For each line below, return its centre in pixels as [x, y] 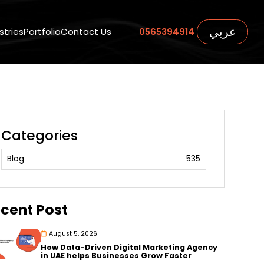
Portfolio [42, 32]
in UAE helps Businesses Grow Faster [116, 255]
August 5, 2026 [73, 233]
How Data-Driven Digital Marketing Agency [129, 247]
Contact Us [86, 32]
